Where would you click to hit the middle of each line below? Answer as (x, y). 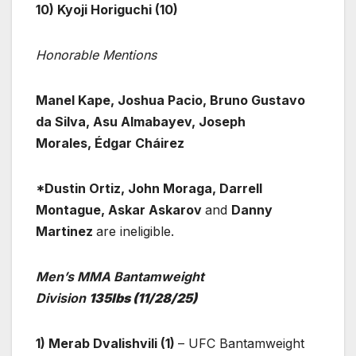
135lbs (111, 298)
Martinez (66, 231)
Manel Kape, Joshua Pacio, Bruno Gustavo (170, 100)
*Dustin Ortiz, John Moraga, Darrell (149, 188)
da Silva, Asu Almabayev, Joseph (141, 121)
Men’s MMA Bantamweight (120, 276)
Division (62, 298)
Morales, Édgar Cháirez (110, 143)
